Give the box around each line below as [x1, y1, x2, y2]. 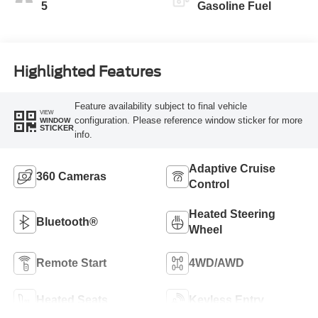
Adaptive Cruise [189, 163, 275, 175]
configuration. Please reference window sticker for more [74, 114, 302, 126]
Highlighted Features [13, 62, 161, 80]
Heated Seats [35, 294, 108, 307]
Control [189, 178, 229, 191]
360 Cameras [35, 170, 106, 183]
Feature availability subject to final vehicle [74, 100, 247, 111]
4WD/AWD [189, 257, 244, 270]
